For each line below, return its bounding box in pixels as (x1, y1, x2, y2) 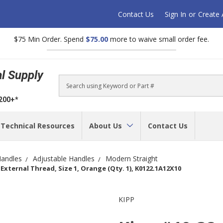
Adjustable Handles (33, 153, 95, 163)
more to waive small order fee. (108, 34, 209, 44)
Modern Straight (106, 153, 158, 163)
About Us (89, 120, 124, 130)
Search (59, 86, 81, 95)
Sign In (165, 9, 187, 19)
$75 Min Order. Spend (14, 34, 86, 44)
